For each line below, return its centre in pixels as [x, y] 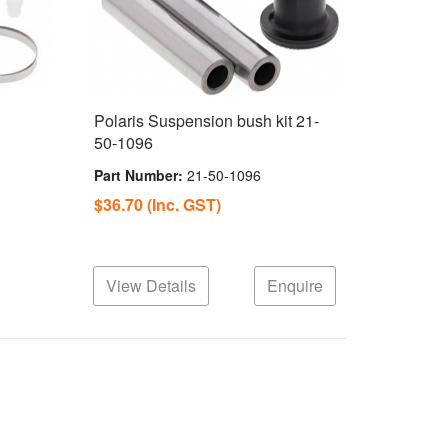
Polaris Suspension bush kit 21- [206, 120]
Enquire [294, 286]
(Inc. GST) [183, 204]
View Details [151, 286]
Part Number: [140, 174]
